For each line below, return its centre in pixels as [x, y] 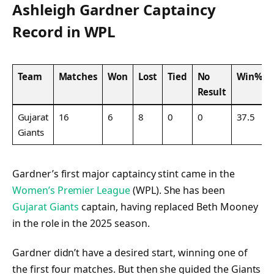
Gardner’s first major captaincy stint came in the [124, 174]
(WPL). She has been [177, 191]
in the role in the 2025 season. [81, 224]
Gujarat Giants [46, 207]
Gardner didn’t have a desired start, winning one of [130, 253]
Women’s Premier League [71, 191]
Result [212, 91]
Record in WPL [64, 32]
